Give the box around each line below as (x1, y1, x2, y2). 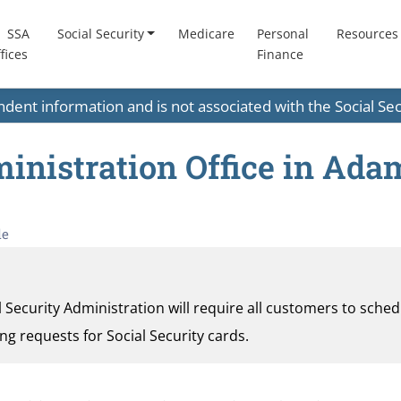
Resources (336, 25, 398, 43)
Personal (257, 25, 310, 43)
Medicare (177, 25, 235, 43)
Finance (257, 46, 304, 64)
